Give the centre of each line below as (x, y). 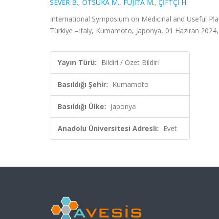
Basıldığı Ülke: (82, 106)
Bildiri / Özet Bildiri (130, 62)
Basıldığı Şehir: (83, 84)
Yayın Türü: (77, 62)
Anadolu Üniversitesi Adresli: (108, 128)
